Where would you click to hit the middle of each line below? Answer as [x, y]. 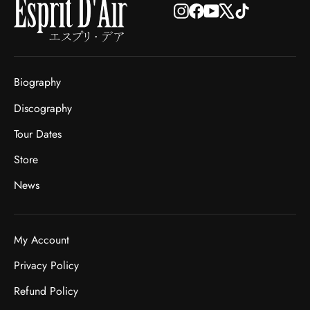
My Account [42, 239]
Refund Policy [46, 291]
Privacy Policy [46, 265]
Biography [37, 82]
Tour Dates [38, 134]
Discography [43, 108]
